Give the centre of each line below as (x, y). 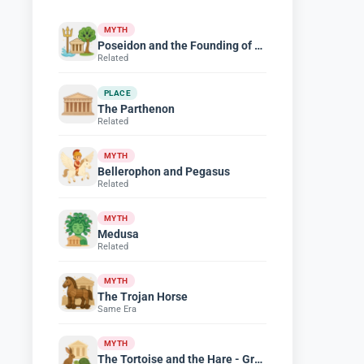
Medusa (118, 234)
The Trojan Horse (143, 297)
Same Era (117, 310)
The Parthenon (136, 108)
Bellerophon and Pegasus (164, 171)
